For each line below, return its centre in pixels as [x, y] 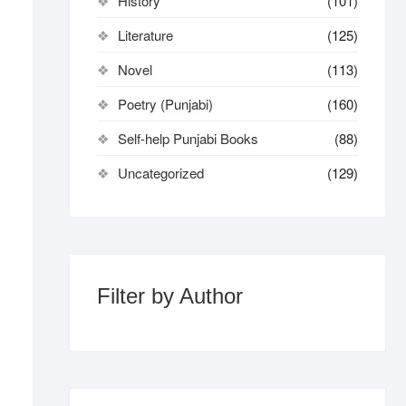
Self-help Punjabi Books [188, 138]
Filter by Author [170, 296]
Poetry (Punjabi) [165, 104]
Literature [145, 35]
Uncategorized [161, 173]
